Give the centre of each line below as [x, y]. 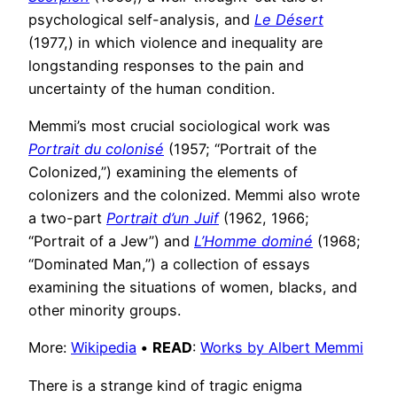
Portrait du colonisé [96, 149]
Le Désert [289, 19]
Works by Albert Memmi [282, 348]
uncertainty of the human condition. [152, 88]
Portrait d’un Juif [163, 218]
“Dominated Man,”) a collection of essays [169, 265]
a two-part [67, 218]
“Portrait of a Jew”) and [111, 241]
